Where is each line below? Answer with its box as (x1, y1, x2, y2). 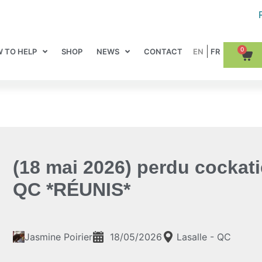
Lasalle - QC (177, 231, 231, 243)
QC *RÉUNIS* (13, 179, 130, 200)
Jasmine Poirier (25, 231, 92, 243)
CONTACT (144, 47, 182, 56)
